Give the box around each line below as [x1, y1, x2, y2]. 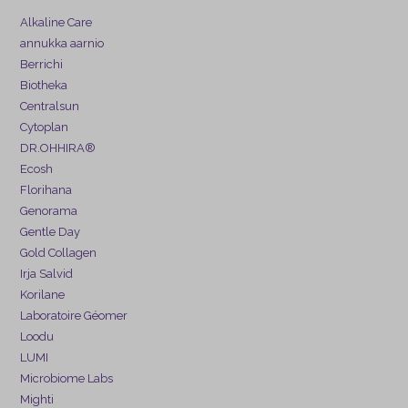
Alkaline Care [20, 15, 93, 29]
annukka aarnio [20, 36, 105, 50]
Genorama [20, 203, 78, 218]
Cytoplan [20, 119, 69, 134]
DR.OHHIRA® [20, 140, 97, 155]
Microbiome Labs [20, 371, 114, 385]
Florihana [20, 182, 73, 197]
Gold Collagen [20, 245, 97, 260]
